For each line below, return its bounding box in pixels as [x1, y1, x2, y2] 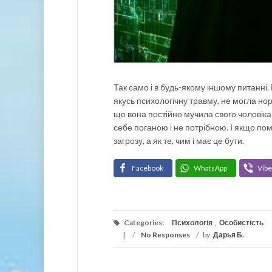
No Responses [141, 230, 190, 239]
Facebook [132, 163, 163, 172]
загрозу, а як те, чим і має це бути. [114, 135, 244, 146]
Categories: [123, 218, 165, 227]
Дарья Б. [213, 230, 244, 239]
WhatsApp [194, 163, 227, 172]
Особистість [219, 218, 263, 227]
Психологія [172, 218, 212, 227]
